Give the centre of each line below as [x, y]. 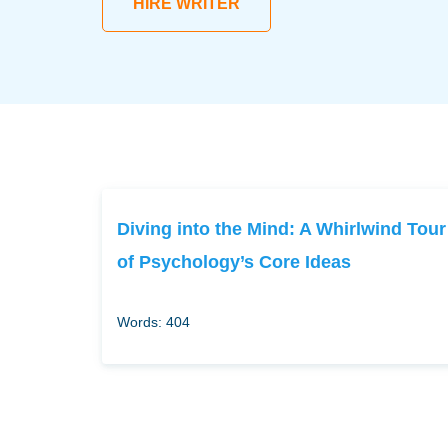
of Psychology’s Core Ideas [234, 261]
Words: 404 [153, 322]
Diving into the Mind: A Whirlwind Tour [281, 228]
